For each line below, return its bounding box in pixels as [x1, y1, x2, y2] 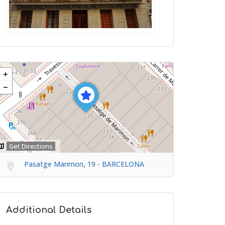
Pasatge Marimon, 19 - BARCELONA [24, 159, 144, 169]
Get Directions [9, 141, 53, 151]
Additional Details [6, 204, 91, 215]
